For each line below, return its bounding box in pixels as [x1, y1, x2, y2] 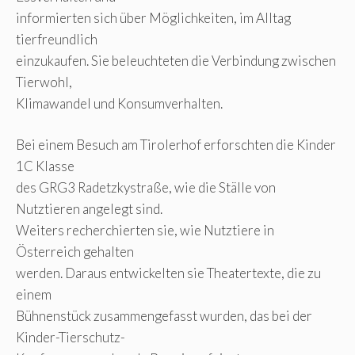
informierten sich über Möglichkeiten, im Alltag [16, 9, 291, 26]
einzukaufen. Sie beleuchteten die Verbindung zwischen [16, 52, 336, 69]
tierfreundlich [16, 30, 97, 48]
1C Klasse [16, 158, 74, 175]
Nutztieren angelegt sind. [16, 200, 162, 218]
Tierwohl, [16, 73, 72, 90]
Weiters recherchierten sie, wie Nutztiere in [16, 222, 274, 239]
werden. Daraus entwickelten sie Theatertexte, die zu [16, 265, 321, 282]
